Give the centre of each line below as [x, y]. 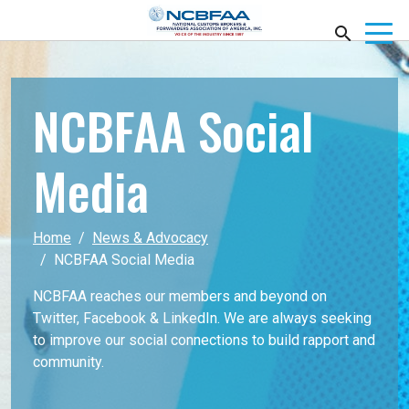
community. [68, 362]
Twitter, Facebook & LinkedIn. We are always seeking [202, 318]
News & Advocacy [150, 237]
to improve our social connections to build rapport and [204, 340]
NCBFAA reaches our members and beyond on [180, 296]
